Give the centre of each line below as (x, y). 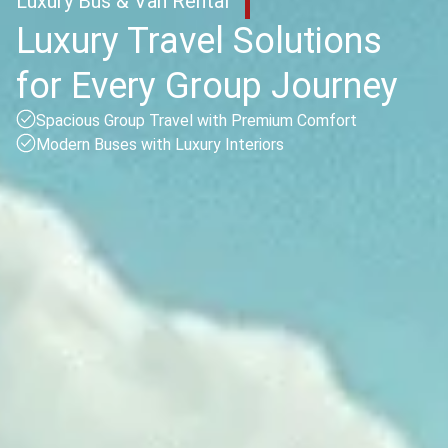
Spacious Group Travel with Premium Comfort (196, 120)
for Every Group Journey (207, 86)
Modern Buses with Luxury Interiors (160, 144)
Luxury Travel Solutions (199, 41)
